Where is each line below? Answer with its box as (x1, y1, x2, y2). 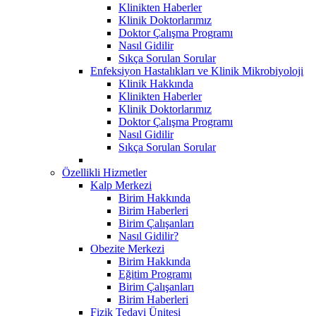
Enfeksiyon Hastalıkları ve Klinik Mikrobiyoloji (90, 64, 303, 77)
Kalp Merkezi (90, 178, 152, 191)
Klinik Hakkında (119, 77, 193, 90)
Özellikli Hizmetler (62, 166, 147, 178)
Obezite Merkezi (90, 242, 164, 255)
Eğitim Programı (119, 267, 192, 280)
